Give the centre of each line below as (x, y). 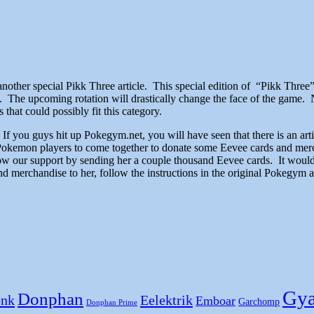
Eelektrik (166, 300)
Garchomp (259, 302)
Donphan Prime (112, 303)
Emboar (216, 301)
